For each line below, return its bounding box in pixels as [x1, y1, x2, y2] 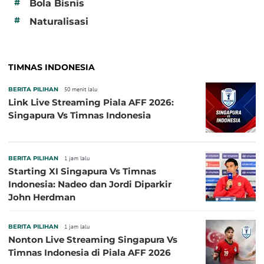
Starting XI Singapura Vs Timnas [8, 165, 156, 177]
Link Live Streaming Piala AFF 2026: [8, 96, 174, 108]
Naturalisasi [29, 15, 88, 27]
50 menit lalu [64, 85, 97, 93]
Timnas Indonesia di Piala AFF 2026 [8, 246, 171, 258]
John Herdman [8, 191, 75, 203]
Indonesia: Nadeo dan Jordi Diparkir [8, 178, 171, 190]
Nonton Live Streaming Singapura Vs [8, 233, 177, 245]
